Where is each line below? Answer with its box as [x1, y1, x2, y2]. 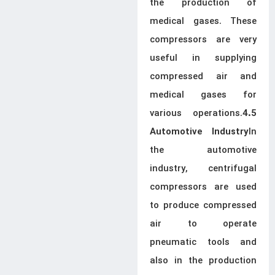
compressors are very [150, 33, 257, 47]
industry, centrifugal [150, 161, 257, 176]
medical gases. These [150, 14, 257, 29]
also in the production [150, 254, 257, 268]
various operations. [150, 106, 242, 121]
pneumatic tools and [150, 235, 257, 250]
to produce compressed [150, 198, 257, 213]
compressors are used [150, 180, 257, 195]
